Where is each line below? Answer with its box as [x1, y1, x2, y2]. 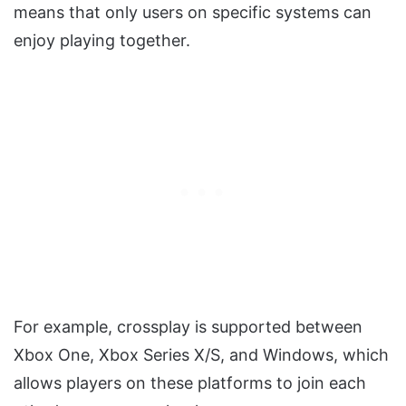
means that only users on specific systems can [14, 3, 372, 23]
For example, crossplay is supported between [14, 317, 362, 337]
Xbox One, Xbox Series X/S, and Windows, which [14, 345, 389, 365]
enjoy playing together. [14, 31, 190, 51]
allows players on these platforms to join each [14, 373, 366, 393]
